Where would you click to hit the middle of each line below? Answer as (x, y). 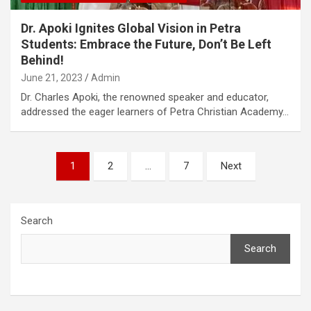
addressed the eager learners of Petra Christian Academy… (155, 111)
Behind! (42, 60)
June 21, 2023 (52, 77)
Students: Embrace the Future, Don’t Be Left (146, 44)
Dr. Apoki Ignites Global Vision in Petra (131, 28)
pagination (51, 184)
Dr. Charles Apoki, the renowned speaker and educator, (145, 97)
